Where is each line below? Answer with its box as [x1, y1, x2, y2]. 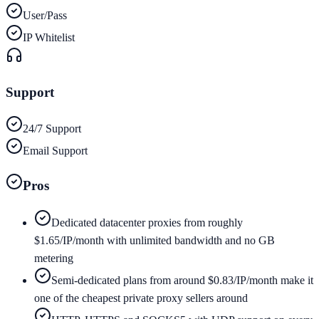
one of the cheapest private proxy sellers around [34, 291, 248, 304]
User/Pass [23, 9, 67, 21]
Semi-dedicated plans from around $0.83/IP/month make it [51, 273, 313, 286]
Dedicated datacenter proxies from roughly [51, 216, 243, 229]
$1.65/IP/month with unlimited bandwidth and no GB [34, 234, 275, 246]
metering [34, 251, 73, 264]
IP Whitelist [23, 31, 75, 43]
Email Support [23, 145, 88, 157]
